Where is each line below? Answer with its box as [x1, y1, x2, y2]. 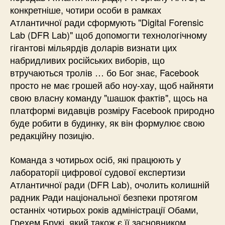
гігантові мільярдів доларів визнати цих [10, 41, 177, 54]
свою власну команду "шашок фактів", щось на [10, 91, 207, 104]
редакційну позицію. [10, 129, 94, 142]
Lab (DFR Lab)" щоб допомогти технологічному [10, 28, 207, 42]
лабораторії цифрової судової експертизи [10, 165, 185, 178]
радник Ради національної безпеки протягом [10, 190, 197, 203]
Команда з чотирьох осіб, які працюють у [10, 152, 181, 166]
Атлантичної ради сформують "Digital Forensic [10, 16, 203, 29]
